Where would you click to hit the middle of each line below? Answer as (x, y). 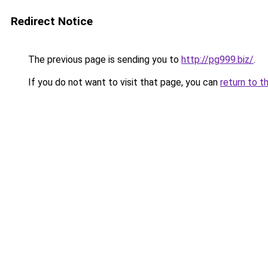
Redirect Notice (52, 21)
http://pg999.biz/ (217, 60)
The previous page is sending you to (103, 60)
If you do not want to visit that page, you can (123, 82)
